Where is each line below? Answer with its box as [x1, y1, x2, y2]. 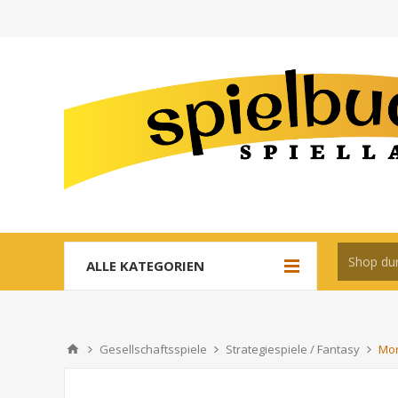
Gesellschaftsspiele [99, 341, 207, 357]
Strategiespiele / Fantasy [226, 341, 360, 357]
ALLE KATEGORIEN [86, 257, 204, 275]
